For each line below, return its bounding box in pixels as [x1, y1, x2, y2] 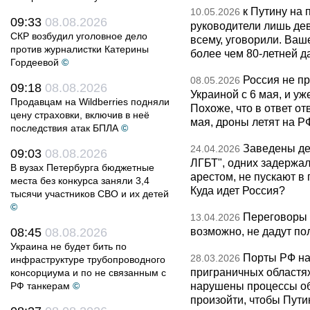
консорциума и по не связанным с [10, 267, 166, 278]
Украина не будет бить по [10, 241, 127, 252]
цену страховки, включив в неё [10, 109, 149, 120]
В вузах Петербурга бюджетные [10, 162, 154, 173]
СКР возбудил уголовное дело [10, 30, 147, 42]
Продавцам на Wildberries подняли [10, 96, 170, 107]
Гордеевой [10, 57, 59, 68]
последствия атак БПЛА [10, 122, 118, 134]
